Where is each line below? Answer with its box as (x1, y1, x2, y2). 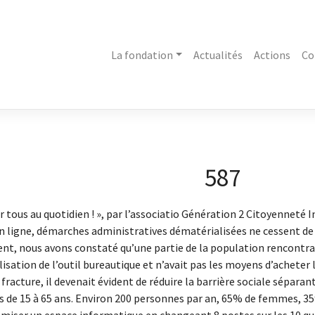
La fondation (110, 48, 173, 63)
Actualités (193, 48, 243, 63)
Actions (254, 48, 291, 63)
